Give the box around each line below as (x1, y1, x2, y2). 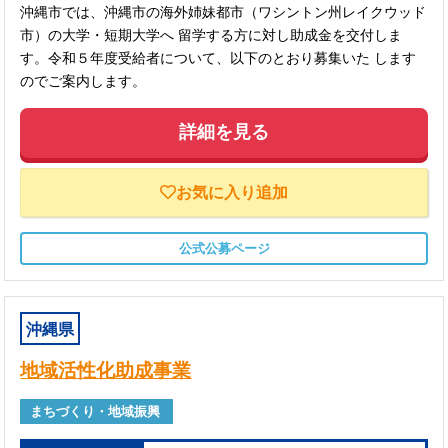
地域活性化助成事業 (20, 359, 192, 381)
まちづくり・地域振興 (30, 403, 174, 419)
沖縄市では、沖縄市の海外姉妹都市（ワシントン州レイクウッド (20, 3, 427, 20)
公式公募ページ (178, 240, 270, 256)
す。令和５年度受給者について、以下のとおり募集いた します (20, 49, 417, 66)
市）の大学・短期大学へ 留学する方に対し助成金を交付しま (20, 26, 403, 43)
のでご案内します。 (20, 72, 147, 89)
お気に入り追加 (176, 183, 288, 201)
